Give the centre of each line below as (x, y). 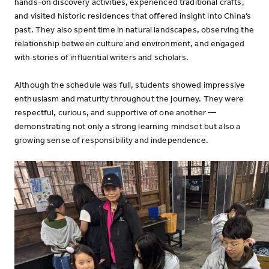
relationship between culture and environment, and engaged (129, 44)
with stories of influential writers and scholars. (101, 57)
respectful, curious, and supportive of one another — (116, 113)
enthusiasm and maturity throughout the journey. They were (129, 99)
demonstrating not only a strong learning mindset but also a (128, 126)
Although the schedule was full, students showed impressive (130, 85)
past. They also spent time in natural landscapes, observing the (134, 30)
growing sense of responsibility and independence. (111, 140)
